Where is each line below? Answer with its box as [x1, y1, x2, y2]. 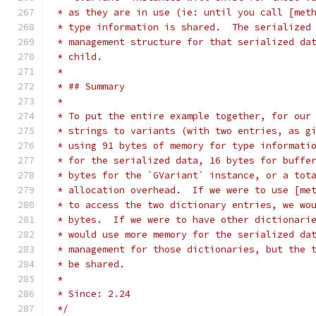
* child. [51, 51, 102, 63]
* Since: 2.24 [51, 288, 130, 300]
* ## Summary [51, 80, 125, 92]
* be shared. [51, 258, 125, 270]
